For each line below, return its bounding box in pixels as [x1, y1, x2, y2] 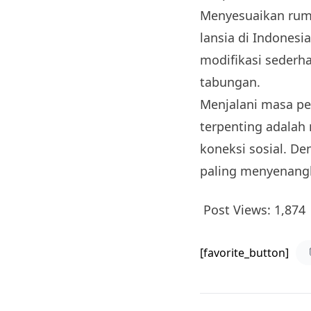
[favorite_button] [200, 245, 289, 260]
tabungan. [200, 74, 260, 90]
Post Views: [203, 201, 271, 218]
